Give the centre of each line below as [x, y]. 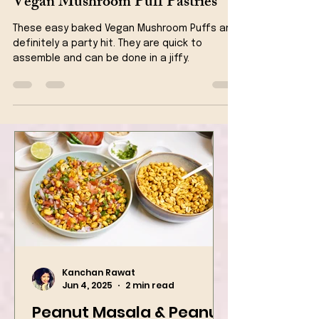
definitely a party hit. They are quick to [108, 66]
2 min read [150, 308]
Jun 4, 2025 [87, 308]
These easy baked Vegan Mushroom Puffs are [124, 51]
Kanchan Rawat [99, 295]
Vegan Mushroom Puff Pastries [115, 26]
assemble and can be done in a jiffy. [101, 81]
